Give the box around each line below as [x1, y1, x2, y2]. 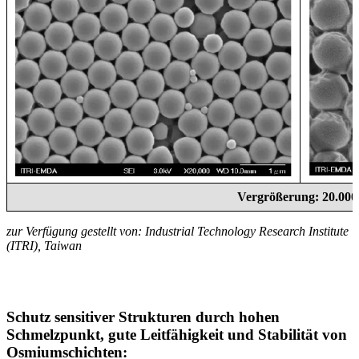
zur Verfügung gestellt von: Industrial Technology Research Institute [6, 224, 349, 239]
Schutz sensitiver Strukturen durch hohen [6, 309, 280, 326]
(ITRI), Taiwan [6, 239, 82, 253]
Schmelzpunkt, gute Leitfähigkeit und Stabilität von [6, 326, 347, 344]
